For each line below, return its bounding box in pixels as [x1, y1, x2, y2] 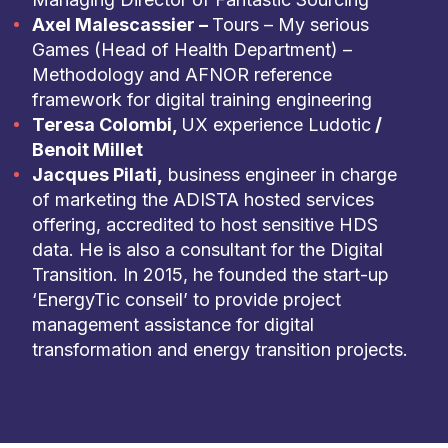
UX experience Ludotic [180, 114, 371, 135]
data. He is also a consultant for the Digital [31, 239, 383, 260]
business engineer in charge [162, 164, 397, 185]
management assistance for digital [31, 314, 314, 335]
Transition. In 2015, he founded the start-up [31, 264, 389, 285]
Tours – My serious [211, 14, 369, 35]
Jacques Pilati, [31, 164, 163, 185]
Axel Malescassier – [31, 14, 212, 35]
